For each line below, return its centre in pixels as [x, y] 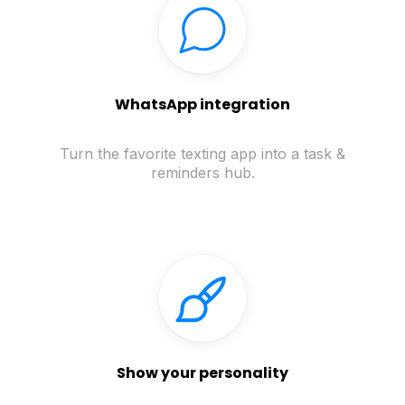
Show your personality [202, 373]
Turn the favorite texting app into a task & [202, 154]
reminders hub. [202, 173]
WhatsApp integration [202, 105]
